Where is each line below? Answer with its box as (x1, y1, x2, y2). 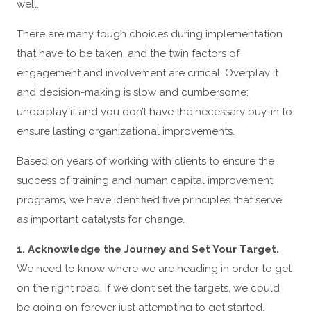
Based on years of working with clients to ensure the (17, 155, 274, 167)
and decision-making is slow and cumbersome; (17, 86, 249, 99)
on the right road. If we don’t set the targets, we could (17, 282, 280, 294)
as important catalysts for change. (17, 213, 185, 226)
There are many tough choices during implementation (17, 28, 283, 40)
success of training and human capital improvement (17, 174, 273, 187)
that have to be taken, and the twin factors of (17, 47, 239, 60)
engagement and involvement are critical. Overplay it (17, 67, 278, 79)
